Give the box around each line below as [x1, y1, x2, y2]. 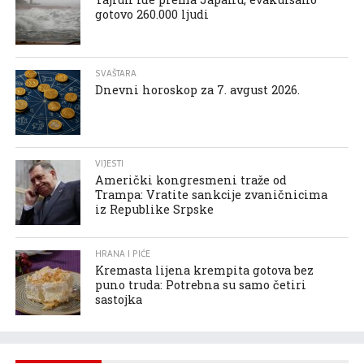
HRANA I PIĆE [95, 246, 151, 261]
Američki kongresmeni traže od [95, 171, 288, 188]
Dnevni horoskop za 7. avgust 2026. [95, 81, 301, 97]
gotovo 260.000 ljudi [95, 6, 210, 22]
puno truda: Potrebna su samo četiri [95, 276, 307, 292]
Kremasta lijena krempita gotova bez [95, 262, 314, 278]
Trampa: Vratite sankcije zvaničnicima [95, 186, 328, 202]
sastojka [95, 291, 143, 307]
